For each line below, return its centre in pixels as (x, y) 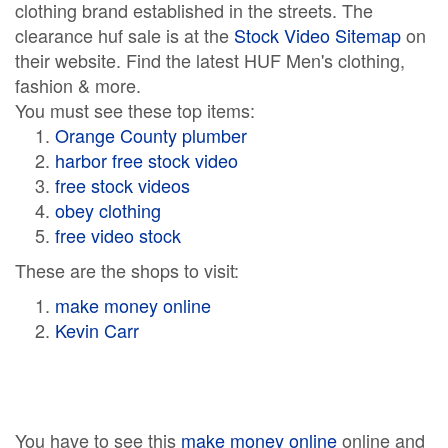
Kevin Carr (97, 330)
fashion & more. (78, 85)
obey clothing (108, 210)
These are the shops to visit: (127, 270)
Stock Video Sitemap (317, 35)
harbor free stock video (146, 160)
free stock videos (122, 185)
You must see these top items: (135, 110)
